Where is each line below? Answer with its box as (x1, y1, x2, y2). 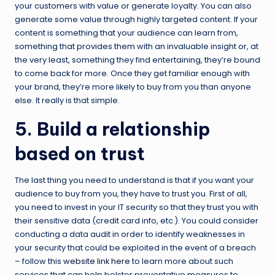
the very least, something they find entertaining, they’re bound (15, 54, 260, 65)
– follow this (15, 255, 63, 266)
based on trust (15, 142, 145, 165)
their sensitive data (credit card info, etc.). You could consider (15, 215, 258, 226)
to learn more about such (130, 255, 233, 266)
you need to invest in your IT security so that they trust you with (15, 201, 258, 212)
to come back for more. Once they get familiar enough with (15, 68, 250, 79)
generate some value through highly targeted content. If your (15, 14, 258, 25)
